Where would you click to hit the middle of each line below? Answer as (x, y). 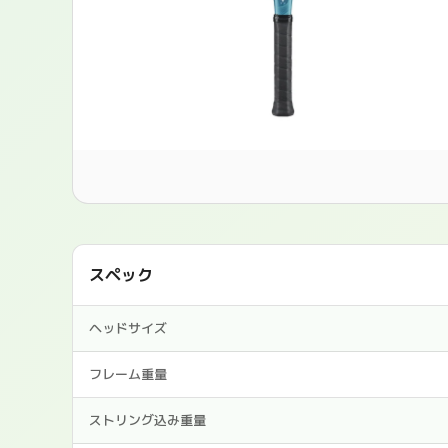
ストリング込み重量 (147, 420)
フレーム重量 (128, 374)
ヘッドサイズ (128, 328)
